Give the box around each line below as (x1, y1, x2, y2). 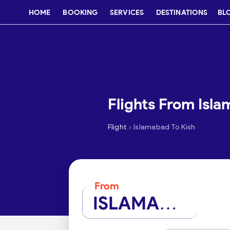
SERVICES (110, 8, 144, 17)
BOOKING (63, 8, 98, 17)
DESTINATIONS (156, 8, 208, 17)
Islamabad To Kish (133, 123, 196, 131)
